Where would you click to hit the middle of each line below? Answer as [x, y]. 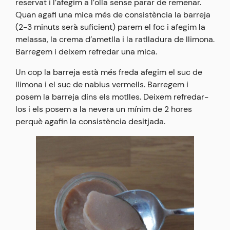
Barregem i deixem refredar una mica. [86, 52]
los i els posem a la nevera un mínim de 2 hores [104, 109]
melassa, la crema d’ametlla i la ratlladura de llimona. [115, 40]
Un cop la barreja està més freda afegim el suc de [109, 72]
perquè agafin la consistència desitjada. [90, 122]
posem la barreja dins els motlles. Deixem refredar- [112, 97]
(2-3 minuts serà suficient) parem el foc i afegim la [110, 27]
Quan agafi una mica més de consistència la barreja [113, 15]
